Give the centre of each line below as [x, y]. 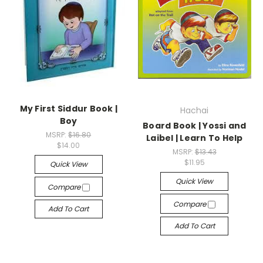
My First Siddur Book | [68, 109]
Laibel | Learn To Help [195, 138]
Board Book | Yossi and [195, 126]
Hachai [195, 110]
